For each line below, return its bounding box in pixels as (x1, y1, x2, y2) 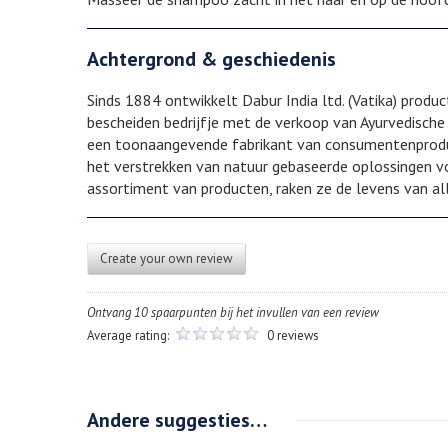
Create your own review (100, 250, 233, 268)
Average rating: (87, 327, 172, 345)
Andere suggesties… (87, 407, 267, 434)
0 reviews (267, 327, 319, 345)
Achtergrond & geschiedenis (87, 46, 336, 73)
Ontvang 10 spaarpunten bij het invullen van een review (87, 304, 379, 322)
